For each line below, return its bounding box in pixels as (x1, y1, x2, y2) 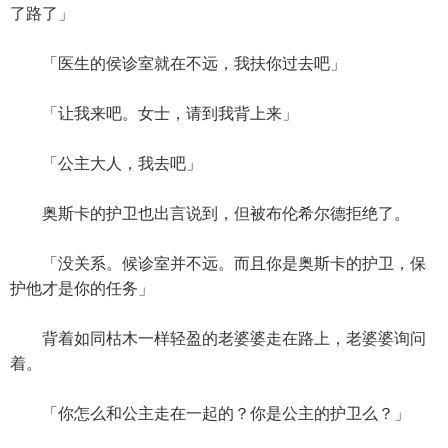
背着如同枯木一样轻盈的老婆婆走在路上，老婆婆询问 (10, 330, 426, 347)
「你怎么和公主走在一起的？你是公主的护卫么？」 (10, 405, 410, 422)
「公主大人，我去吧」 (10, 155, 202, 172)
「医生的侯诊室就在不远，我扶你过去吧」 (10, 55, 346, 72)
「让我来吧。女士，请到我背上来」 (10, 105, 298, 122)
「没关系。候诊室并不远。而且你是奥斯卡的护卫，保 (10, 255, 426, 272)
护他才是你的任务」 (10, 280, 154, 297)
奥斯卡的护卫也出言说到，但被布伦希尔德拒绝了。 (10, 205, 410, 222)
